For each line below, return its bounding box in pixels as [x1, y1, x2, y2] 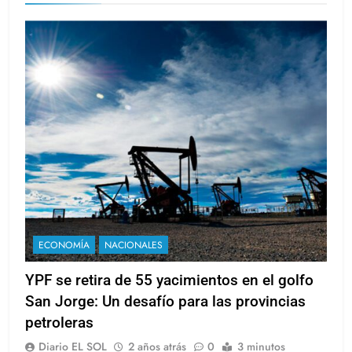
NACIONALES [104, 238, 163, 253]
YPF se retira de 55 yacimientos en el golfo [25, 271, 313, 290]
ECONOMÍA [38, 238, 90, 253]
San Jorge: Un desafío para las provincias [25, 292, 306, 311]
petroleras [25, 313, 93, 332]
